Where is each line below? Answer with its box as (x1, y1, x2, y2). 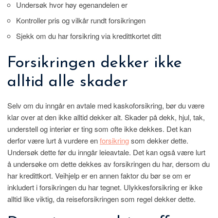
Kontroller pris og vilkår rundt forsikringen (16, 15, 145, 26)
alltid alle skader (7, 74, 128, 91)
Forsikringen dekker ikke (7, 55, 182, 72)
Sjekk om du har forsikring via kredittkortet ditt (16, 31, 161, 41)
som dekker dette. (129, 135, 188, 146)
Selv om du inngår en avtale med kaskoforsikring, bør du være (7, 100, 204, 111)
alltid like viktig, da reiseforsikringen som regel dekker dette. (7, 194, 196, 204)
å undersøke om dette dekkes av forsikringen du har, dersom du (7, 159, 210, 169)
